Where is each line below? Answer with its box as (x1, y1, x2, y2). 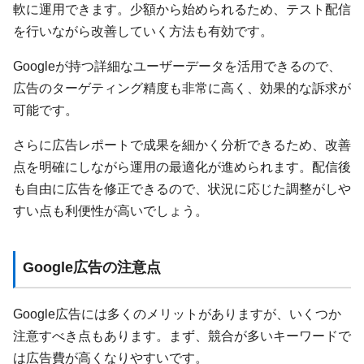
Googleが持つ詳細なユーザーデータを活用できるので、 (13, 58, 341, 74)
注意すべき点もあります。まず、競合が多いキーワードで (13, 327, 351, 343)
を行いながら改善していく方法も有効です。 (13, 23, 273, 38)
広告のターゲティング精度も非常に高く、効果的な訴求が (13, 80, 351, 96)
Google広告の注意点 (22, 259, 161, 276)
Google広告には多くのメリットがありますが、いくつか (13, 305, 341, 321)
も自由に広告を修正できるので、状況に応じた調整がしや (13, 181, 351, 197)
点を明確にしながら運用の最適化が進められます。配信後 (13, 159, 351, 175)
